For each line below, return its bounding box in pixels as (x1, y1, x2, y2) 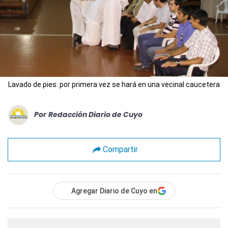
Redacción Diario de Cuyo (48, 109, 142, 120)
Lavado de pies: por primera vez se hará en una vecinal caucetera (8, 80, 220, 89)
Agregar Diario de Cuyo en (71, 186, 157, 195)
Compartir (102, 145, 138, 155)
